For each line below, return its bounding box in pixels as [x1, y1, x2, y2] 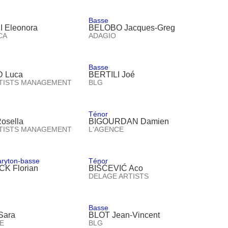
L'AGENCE [89, 125, 124, 133]
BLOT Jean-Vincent [89, 210, 160, 219]
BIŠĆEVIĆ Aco [89, 163, 144, 173]
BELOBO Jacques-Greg [89, 23, 176, 32]
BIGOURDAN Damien [89, 117, 169, 126]
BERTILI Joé [89, 70, 135, 79]
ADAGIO [89, 31, 117, 40]
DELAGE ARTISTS [89, 172, 149, 180]
